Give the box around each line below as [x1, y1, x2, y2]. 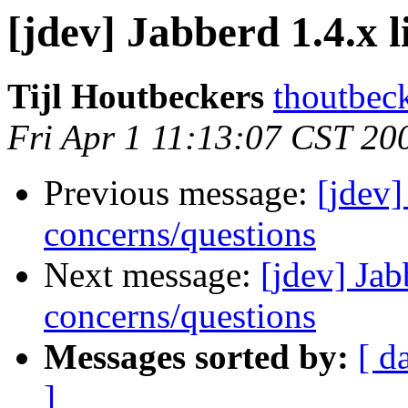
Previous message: [44, 173, 317, 213]
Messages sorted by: [44, 337, 349, 377]
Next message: [44, 255, 260, 295]
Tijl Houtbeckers [7, 76, 264, 117]
